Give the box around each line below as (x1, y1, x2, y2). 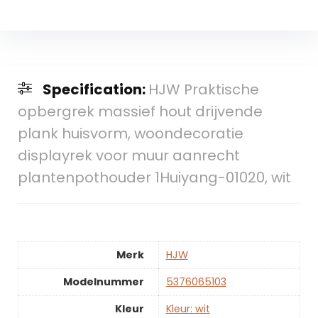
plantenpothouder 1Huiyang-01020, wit (17, 168, 291, 188)
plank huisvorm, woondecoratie (17, 124, 243, 144)
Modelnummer (62, 275, 144, 290)
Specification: (42, 79, 148, 100)
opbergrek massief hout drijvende (17, 102, 263, 122)
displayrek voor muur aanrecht (17, 146, 240, 166)
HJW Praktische (148, 79, 259, 100)
